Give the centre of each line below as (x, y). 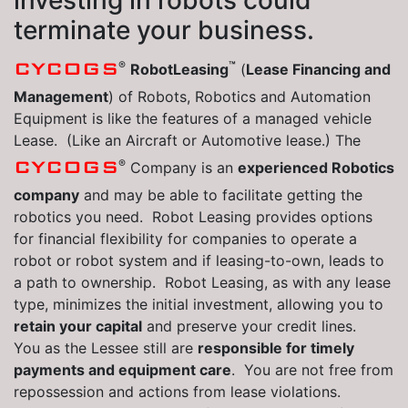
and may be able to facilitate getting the (221, 195)
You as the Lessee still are (106, 348)
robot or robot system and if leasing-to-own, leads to (199, 261)
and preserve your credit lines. (249, 326)
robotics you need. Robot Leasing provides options (193, 217)
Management (61, 97)
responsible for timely (276, 348)
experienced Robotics (316, 168)
